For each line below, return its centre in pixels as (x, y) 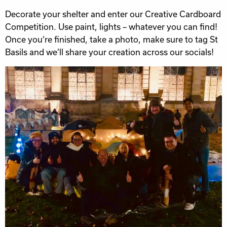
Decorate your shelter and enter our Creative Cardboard (113, 14)
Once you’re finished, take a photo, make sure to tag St (111, 39)
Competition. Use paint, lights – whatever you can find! (111, 26)
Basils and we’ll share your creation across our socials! (109, 52)
